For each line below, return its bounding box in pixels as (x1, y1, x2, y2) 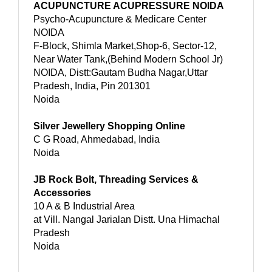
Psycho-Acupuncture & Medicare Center (33, 13, 206, 24)
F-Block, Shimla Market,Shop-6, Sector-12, (33, 40, 217, 51)
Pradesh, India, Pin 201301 (33, 80, 151, 91)
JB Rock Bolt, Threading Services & (33, 174, 199, 185)
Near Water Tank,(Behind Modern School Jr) (33, 53, 223, 64)
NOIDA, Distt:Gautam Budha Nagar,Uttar (33, 67, 208, 78)
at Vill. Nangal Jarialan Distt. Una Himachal (33, 214, 220, 225)
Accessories (33, 187, 91, 198)
